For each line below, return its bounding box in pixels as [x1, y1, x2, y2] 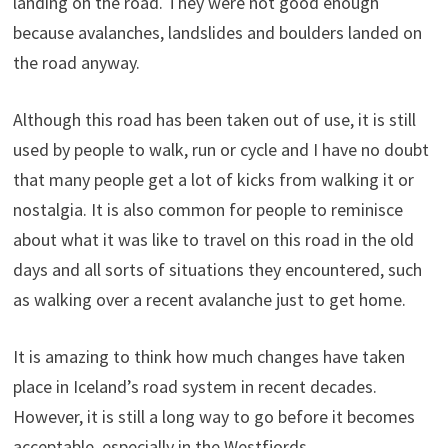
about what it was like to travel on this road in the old [12, 228, 414, 251]
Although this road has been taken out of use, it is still [12, 108, 416, 131]
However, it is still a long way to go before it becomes [12, 405, 415, 428]
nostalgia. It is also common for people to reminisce [12, 198, 403, 221]
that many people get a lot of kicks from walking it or [12, 168, 414, 191]
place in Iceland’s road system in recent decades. [12, 375, 377, 398]
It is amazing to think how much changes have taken [12, 345, 405, 368]
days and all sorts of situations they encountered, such [12, 258, 422, 281]
